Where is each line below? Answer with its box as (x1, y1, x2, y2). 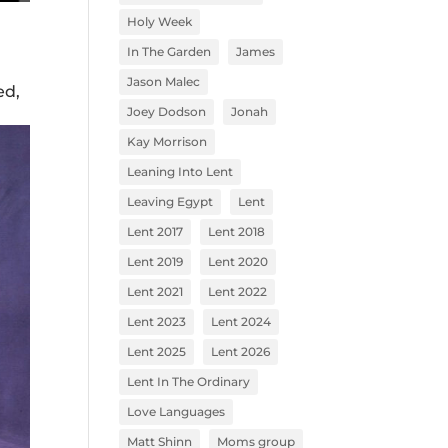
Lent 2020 (208, 254, 269, 269)
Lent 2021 (127, 284, 184, 299)
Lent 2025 (127, 344, 187, 359)
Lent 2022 (208, 284, 268, 299)
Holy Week (127, 14, 193, 29)
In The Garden (127, 44, 212, 59)
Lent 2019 (127, 254, 184, 269)
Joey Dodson (127, 104, 207, 119)
